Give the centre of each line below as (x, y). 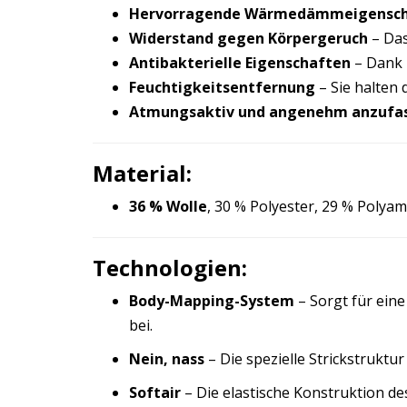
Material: (142, 173)
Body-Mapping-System (212, 301)
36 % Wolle (168, 206)
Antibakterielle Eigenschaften (240, 63)
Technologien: (170, 268)
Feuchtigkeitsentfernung (222, 87)
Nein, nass (167, 359)
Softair (155, 392)
